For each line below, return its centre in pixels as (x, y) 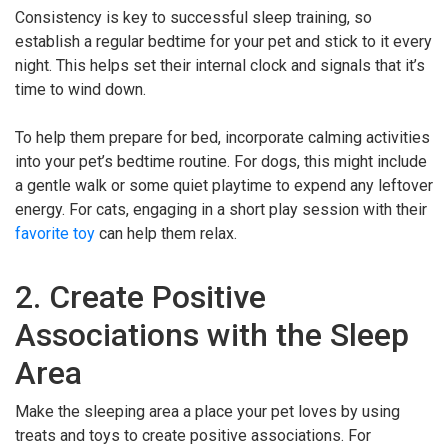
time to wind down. (80, 90)
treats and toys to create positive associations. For (193, 436)
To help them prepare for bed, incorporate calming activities (222, 138)
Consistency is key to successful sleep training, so (193, 18)
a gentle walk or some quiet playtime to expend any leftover (224, 186)
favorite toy (55, 234)
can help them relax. (166, 234)
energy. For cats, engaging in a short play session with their (221, 210)
